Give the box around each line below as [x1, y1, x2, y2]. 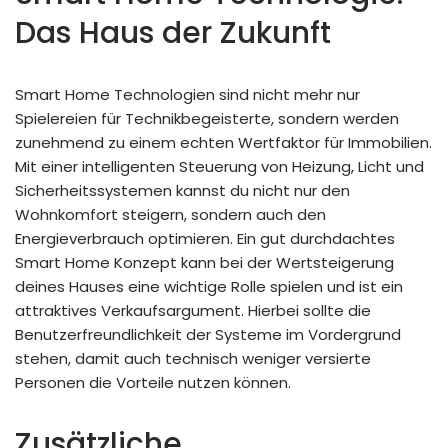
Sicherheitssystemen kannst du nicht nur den [15, 180, 350, 202]
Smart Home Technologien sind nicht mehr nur [15, 84, 360, 106]
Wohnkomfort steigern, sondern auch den [15, 204, 326, 226]
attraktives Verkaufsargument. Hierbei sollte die [15, 300, 371, 322]
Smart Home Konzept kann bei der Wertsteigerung [15, 252, 394, 274]
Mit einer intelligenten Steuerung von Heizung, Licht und [15, 156, 424, 178]
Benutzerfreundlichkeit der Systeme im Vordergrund [15, 324, 401, 346]
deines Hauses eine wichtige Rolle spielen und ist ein [15, 276, 403, 298]
